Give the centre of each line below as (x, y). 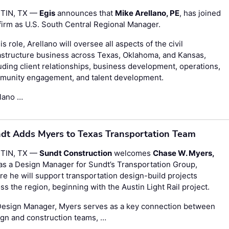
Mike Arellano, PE (147, 13)
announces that (85, 13)
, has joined (200, 13)
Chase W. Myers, (184, 153)
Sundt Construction (76, 153)
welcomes (133, 153)
